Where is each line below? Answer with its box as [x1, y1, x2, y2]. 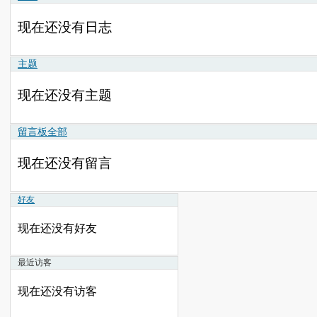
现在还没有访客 [18, 284, 97, 297]
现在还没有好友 [18, 221, 97, 234]
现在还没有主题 [18, 87, 112, 103]
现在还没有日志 [18, 19, 112, 35]
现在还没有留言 [18, 155, 112, 171]
